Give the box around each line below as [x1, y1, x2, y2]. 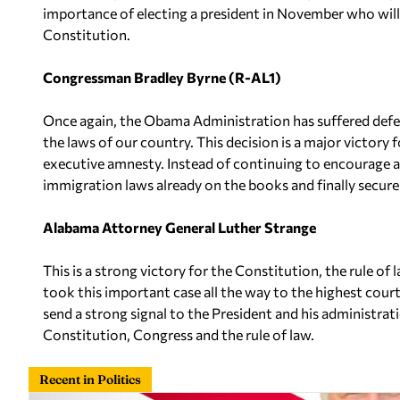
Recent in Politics [39, 371, 141, 387]
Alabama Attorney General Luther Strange [43, 219, 316, 236]
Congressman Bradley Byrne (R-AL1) [43, 69, 281, 86]
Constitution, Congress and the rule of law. [43, 326, 314, 343]
